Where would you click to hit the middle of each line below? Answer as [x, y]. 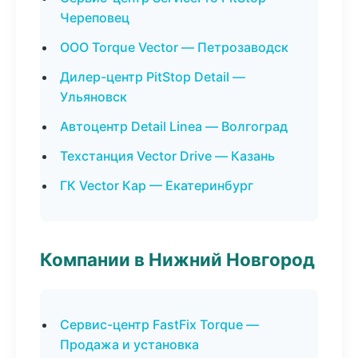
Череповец [95, 18]
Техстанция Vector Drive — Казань [167, 156]
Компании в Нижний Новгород [177, 259]
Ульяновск [93, 97]
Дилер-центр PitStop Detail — [153, 77]
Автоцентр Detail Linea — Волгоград [174, 126]
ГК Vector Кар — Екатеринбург [157, 185]
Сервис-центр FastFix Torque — [159, 324]
